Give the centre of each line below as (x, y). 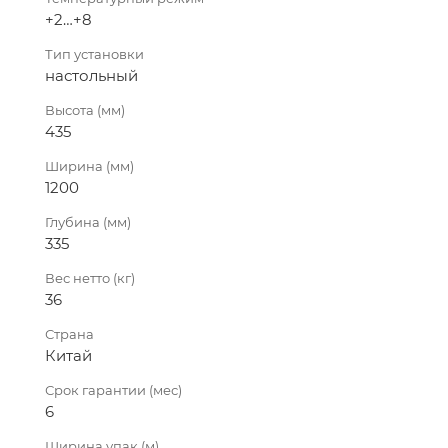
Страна (69, 333)
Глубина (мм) (88, 221)
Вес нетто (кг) (90, 277)
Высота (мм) (85, 109)
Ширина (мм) (89, 165)
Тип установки (94, 53)
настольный (91, 75)
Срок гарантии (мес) (113, 389)
